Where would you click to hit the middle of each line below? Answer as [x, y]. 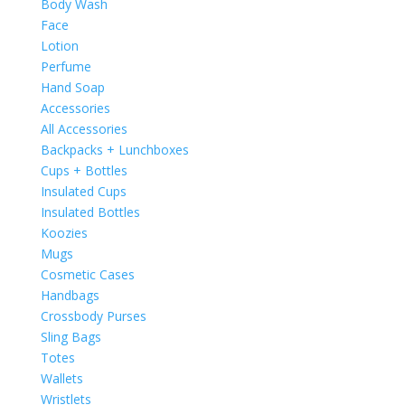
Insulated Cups [83, 191]
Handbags [70, 295]
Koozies [64, 232]
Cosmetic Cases [87, 274]
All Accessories [84, 128]
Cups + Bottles [84, 170]
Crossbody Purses [93, 316]
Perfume [66, 66]
